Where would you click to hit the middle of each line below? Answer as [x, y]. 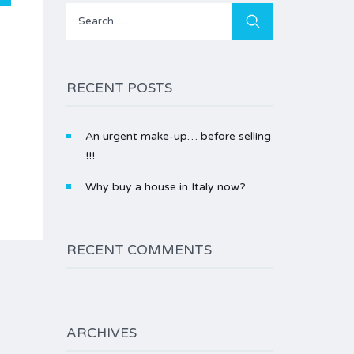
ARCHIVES [101, 333]
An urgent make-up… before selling [178, 136]
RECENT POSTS [119, 88]
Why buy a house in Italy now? [165, 187]
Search [249, 11]
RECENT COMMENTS [139, 250]
